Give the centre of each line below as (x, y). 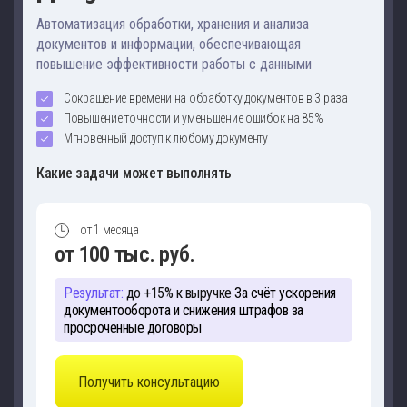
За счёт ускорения (283, 293)
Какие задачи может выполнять (134, 173)
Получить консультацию (149, 382)
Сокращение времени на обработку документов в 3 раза (206, 98)
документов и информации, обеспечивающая (169, 44)
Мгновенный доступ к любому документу (166, 138)
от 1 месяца (109, 230)
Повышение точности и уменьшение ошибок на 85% (194, 118)
